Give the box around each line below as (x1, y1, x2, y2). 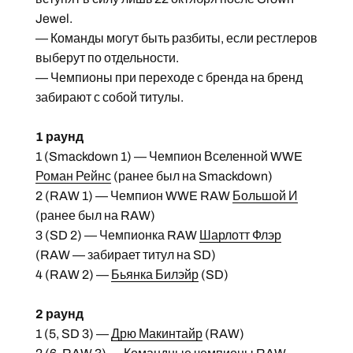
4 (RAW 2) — (35, 267, 111, 281)
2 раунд (35, 307, 84, 321)
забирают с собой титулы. (35, 90, 184, 104)
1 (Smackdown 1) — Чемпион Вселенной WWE (35, 149, 303, 163)
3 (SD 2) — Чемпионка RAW (35, 228, 199, 242)
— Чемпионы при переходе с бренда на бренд (35, 70, 303, 84)
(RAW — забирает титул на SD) (35, 247, 216, 262)
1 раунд (35, 129, 84, 143)
